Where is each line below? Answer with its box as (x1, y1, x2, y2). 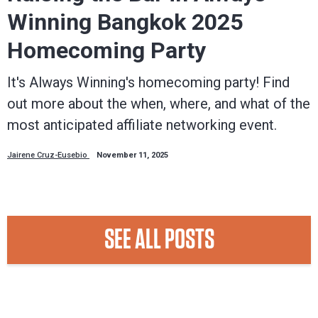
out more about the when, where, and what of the (7, 95, 310, 113)
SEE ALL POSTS (104, 226, 214, 255)
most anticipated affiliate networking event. (7, 116, 277, 134)
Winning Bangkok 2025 (7, 9, 243, 36)
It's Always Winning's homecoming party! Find (7, 74, 290, 92)
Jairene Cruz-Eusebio (7, 150, 89, 160)
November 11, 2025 (97, 150, 168, 160)
